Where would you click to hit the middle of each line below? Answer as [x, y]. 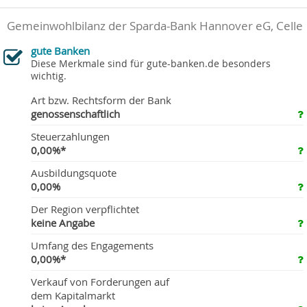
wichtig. [49, 76]
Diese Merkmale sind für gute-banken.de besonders [151, 63]
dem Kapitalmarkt [73, 295]
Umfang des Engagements [92, 245]
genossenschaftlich [75, 113]
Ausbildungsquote [74, 172]
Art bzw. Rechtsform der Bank [101, 100]
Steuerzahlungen [70, 136]
